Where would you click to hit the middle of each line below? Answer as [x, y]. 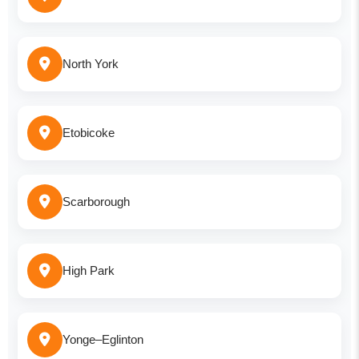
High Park [89, 270]
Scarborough [96, 201]
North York [91, 63]
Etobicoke [89, 132]
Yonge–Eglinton [103, 339]
